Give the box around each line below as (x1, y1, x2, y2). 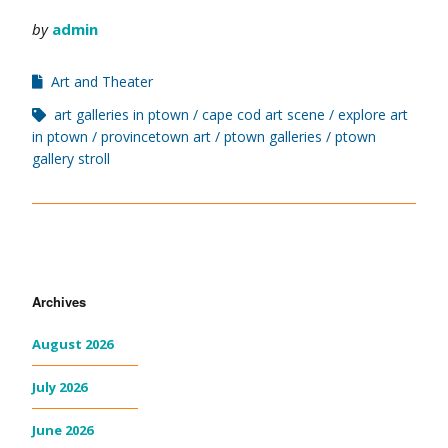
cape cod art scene (202, 104, 325, 124)
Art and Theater (51, 71, 153, 91)
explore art (338, 104, 408, 124)
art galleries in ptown (54, 104, 189, 124)
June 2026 (32, 420, 93, 439)
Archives (32, 291, 86, 311)
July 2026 (32, 377, 87, 396)
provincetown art (101, 126, 211, 146)
